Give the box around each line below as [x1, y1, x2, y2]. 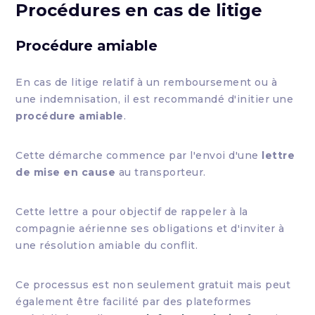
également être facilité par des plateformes [15, 295, 252, 308]
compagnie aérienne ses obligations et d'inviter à [15, 222, 285, 235]
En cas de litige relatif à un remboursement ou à [15, 76, 278, 89]
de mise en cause [15, 166, 116, 179]
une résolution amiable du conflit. [15, 239, 198, 252]
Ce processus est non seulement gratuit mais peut [15, 278, 291, 291]
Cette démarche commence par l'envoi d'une [15, 149, 262, 162]
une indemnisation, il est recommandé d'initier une [15, 93, 294, 105]
